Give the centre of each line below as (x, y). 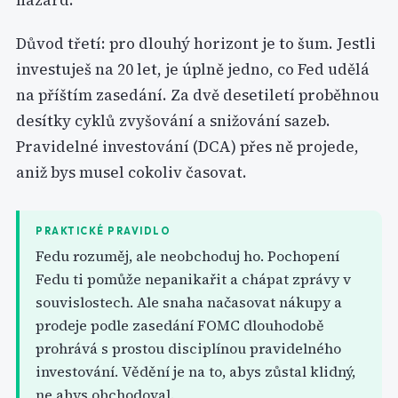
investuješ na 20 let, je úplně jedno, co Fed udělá (193, 69)
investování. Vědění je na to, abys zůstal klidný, (195, 371)
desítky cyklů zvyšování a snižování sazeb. (173, 121)
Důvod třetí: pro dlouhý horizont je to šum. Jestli (196, 44)
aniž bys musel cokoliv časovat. (131, 172)
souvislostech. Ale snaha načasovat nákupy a (189, 302)
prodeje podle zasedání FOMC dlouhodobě (180, 325)
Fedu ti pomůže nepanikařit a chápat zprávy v (193, 279)
